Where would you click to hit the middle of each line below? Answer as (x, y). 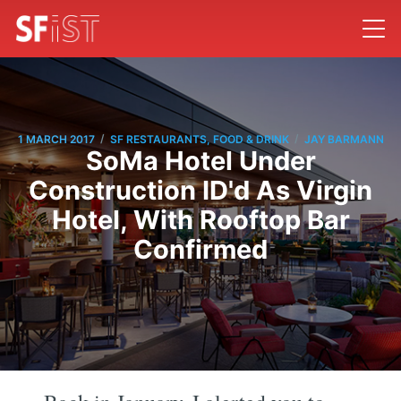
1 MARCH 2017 (56, 139)
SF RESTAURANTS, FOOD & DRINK (199, 139)
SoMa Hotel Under (200, 161)
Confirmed (200, 250)
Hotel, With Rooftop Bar (200, 220)
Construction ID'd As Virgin (200, 191)
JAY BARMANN (344, 139)
